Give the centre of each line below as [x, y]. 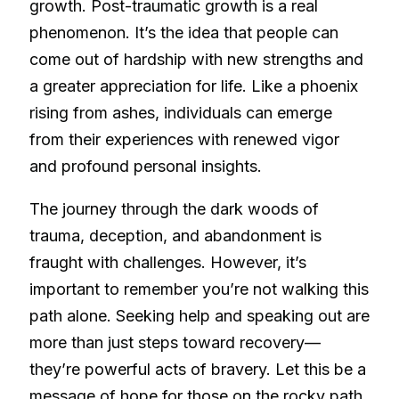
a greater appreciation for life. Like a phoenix [194, 85]
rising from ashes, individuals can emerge [181, 112]
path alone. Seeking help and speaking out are [199, 315]
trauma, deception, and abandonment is [175, 235]
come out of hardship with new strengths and [196, 59]
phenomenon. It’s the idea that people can [184, 32]
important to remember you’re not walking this [199, 289]
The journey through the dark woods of [174, 208]
